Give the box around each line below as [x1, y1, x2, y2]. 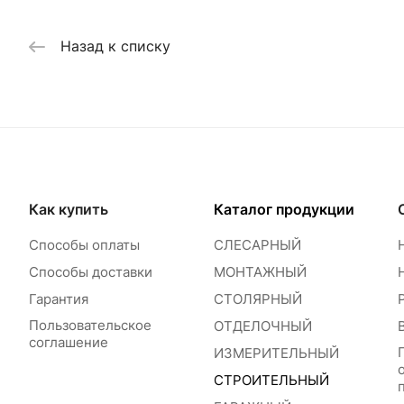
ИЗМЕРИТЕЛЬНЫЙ [213, 344, 339, 363]
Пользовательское [29, 317, 151, 335]
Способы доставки [29, 263, 152, 281]
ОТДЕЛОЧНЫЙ [213, 317, 312, 335]
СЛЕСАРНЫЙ [213, 236, 301, 254]
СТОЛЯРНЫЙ [213, 290, 302, 308]
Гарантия [29, 290, 88, 308]
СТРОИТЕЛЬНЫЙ [213, 372, 329, 390]
